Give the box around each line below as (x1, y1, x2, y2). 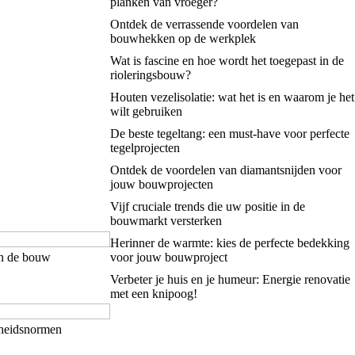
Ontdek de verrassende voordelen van (109, 17, 299, 31)
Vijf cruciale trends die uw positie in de (109, 199, 305, 213)
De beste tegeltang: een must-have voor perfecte (109, 126, 349, 140)
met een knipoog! (109, 286, 197, 300)
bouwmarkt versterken (109, 213, 222, 227)
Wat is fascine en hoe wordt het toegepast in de (109, 53, 344, 67)
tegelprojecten (109, 140, 180, 155)
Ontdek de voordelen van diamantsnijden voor (109, 162, 342, 177)
